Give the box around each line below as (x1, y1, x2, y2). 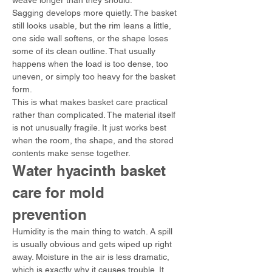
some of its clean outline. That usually (12, 46, 158, 56)
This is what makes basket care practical (12, 97, 170, 107)
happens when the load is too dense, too (12, 59, 171, 69)
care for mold (12, 184, 109, 201)
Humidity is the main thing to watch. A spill (12, 226, 175, 236)
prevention (12, 206, 87, 223)
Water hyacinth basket (12, 162, 170, 179)
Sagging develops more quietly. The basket (12, 8, 179, 18)
